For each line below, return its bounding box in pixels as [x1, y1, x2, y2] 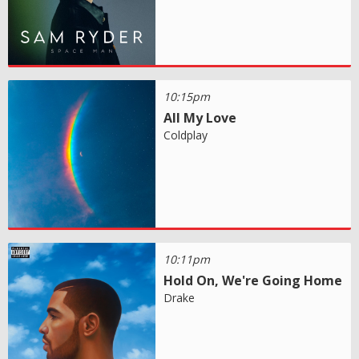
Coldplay [163, 127, 208, 143]
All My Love [163, 109, 237, 127]
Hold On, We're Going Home [163, 272, 343, 290]
